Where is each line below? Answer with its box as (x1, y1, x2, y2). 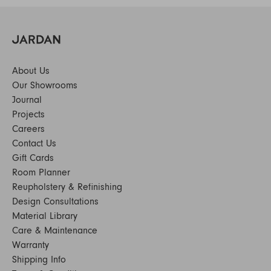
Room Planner (12, 168, 70, 177)
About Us (12, 66, 50, 76)
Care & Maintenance (12, 226, 97, 235)
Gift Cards (12, 153, 54, 163)
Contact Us (12, 139, 56, 148)
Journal (12, 95, 42, 105)
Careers (12, 124, 45, 134)
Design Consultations (12, 197, 99, 206)
